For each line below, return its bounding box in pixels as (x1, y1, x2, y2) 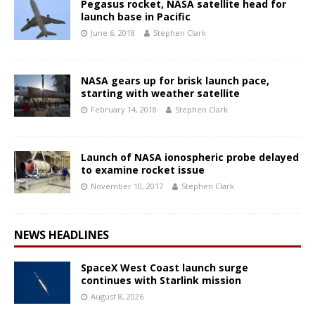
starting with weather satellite (81, 86, 240, 101)
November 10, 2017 (91, 181, 163, 192)
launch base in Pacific (81, 10, 191, 24)
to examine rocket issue (81, 163, 205, 177)
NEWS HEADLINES (14, 227, 109, 243)
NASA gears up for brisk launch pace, (81, 74, 269, 88)
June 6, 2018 (91, 27, 135, 39)
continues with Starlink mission (81, 274, 241, 288)
